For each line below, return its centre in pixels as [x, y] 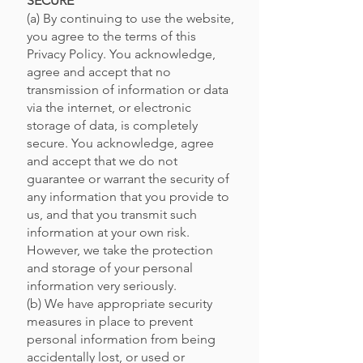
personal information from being [121, 339]
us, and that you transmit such [112, 214]
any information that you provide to [128, 196]
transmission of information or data [128, 90]
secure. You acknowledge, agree [120, 143]
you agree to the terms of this [111, 36]
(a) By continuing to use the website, [130, 18]
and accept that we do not [102, 161]
